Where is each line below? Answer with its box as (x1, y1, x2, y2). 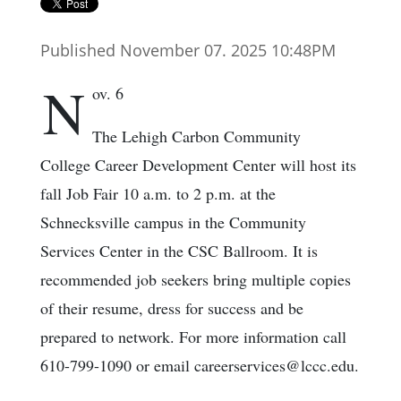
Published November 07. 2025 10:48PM (40, 39, 336, 62)
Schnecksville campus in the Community (40, 211, 306, 234)
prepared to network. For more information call (40, 326, 346, 348)
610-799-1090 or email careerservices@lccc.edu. (40, 354, 359, 377)
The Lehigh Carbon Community (92, 125, 301, 148)
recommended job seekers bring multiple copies (40, 269, 351, 291)
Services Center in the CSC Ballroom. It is (40, 240, 318, 262)
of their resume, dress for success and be (40, 297, 303, 320)
